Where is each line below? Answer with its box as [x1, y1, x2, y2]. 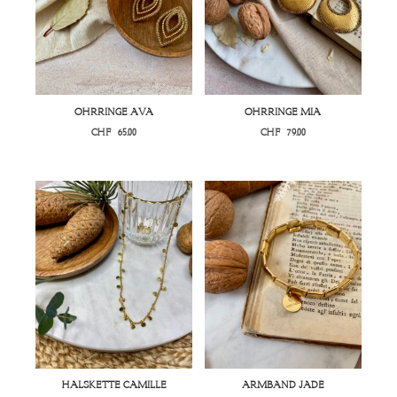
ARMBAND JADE [241, 378, 324, 392]
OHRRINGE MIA [245, 105, 322, 118]
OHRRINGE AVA [74, 105, 154, 118]
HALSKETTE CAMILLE [61, 378, 167, 392]
